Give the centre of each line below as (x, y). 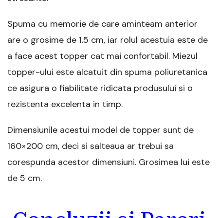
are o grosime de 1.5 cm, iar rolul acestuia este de (108, 40)
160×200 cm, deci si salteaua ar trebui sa (91, 146)
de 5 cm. (25, 178)
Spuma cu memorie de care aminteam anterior (102, 24)
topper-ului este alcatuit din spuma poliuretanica (107, 72)
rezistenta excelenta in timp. (65, 104)
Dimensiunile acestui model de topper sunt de (100, 130)
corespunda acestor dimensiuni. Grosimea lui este (109, 162)
